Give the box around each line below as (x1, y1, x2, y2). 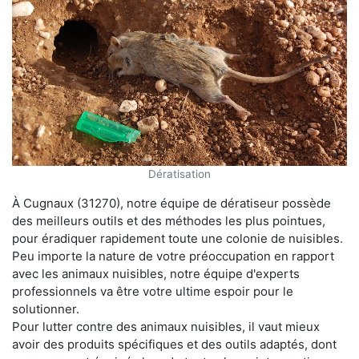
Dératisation (148, 167, 211, 180)
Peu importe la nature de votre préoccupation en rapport (12, 248, 334, 264)
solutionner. (12, 301, 79, 317)
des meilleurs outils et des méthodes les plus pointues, (12, 212, 325, 228)
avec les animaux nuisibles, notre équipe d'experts (12, 265, 300, 281)
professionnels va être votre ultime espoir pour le (12, 283, 293, 299)
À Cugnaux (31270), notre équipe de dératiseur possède (12, 195, 331, 211)
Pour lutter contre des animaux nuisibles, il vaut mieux (12, 318, 320, 334)
